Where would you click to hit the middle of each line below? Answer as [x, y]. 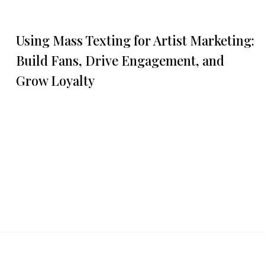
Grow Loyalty [55, 80]
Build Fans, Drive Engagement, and [120, 60]
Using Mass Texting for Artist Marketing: [135, 40]
